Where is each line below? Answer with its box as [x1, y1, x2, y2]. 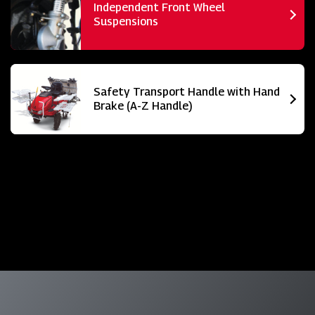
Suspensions [94, 14, 158, 28]
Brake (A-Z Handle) [94, 98, 193, 112]
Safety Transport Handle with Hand [94, 84, 280, 98]
